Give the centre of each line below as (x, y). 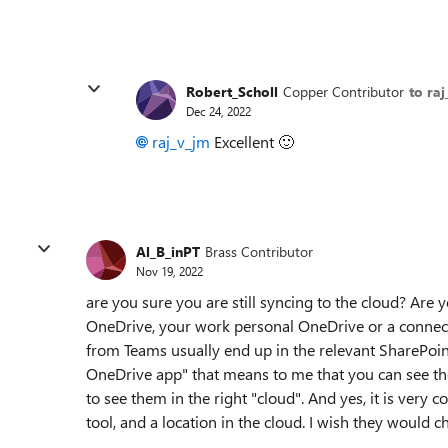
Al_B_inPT (168, 251)
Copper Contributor (343, 91)
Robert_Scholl (232, 91)
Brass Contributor (259, 251)
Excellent (244, 141)
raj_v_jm (181, 141)
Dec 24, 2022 (218, 110)
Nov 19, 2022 (169, 270)
